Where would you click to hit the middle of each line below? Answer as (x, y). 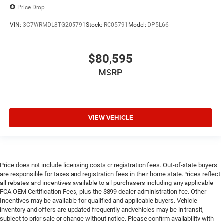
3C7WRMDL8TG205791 (54, 24)
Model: (138, 24)
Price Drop (31, 7)
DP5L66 (158, 24)
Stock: (95, 24)
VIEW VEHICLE (110, 117)
